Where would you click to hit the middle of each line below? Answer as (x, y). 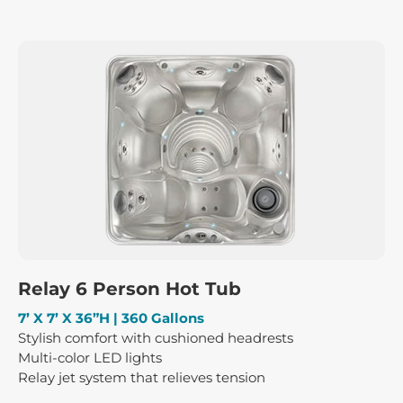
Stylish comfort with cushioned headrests (156, 338)
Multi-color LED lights (90, 358)
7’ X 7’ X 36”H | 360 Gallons (111, 318)
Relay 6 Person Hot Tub (130, 289)
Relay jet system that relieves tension (142, 378)
